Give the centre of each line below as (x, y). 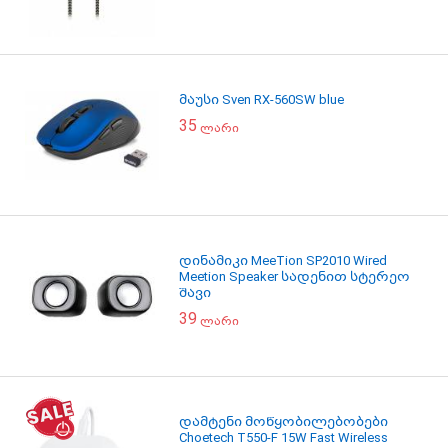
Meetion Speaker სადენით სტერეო (294, 276)
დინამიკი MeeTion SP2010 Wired (283, 260)
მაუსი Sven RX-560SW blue (261, 99)
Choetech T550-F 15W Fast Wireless (283, 437)
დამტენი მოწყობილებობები (283, 421)
